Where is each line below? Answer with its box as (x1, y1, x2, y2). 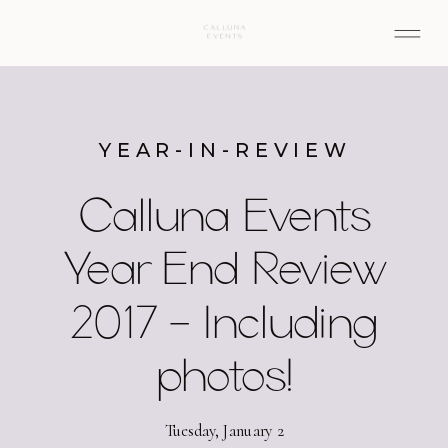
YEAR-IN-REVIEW (99, 137, 352, 163)
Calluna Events (79, 187, 371, 241)
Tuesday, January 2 (164, 420, 284, 440)
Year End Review (64, 241, 386, 295)
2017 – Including (71, 294, 379, 348)
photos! (156, 347, 293, 401)
